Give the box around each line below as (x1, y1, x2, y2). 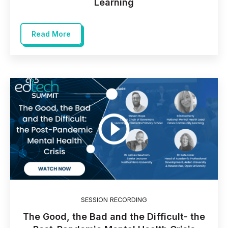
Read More (32, 30, 71, 39)
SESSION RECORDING (81, 196, 147, 204)
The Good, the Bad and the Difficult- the (23, 211, 205, 222)
